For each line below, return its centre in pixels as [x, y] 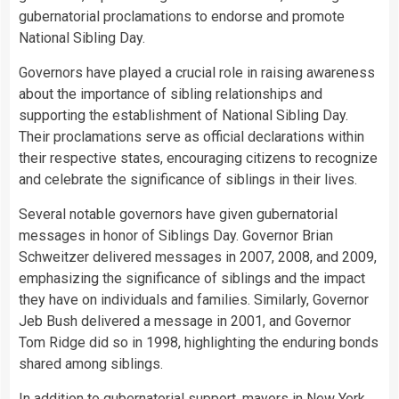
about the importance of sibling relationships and [171, 94]
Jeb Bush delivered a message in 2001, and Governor [185, 322]
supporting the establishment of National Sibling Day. [183, 116]
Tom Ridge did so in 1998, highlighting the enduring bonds [199, 343]
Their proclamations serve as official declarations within [191, 137]
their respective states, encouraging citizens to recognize [198, 159]
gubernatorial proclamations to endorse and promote [182, 17]
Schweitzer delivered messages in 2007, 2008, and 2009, [198, 257]
